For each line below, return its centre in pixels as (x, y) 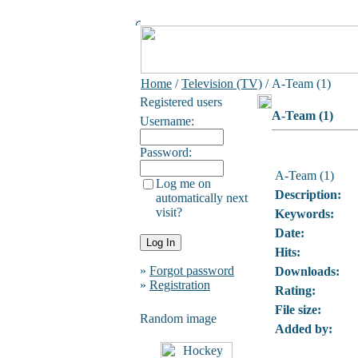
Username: (167, 121)
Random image (178, 318)
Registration (180, 285)
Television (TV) (222, 84)
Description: (308, 195)
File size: (298, 310)
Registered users (181, 102)
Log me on (183, 183)
